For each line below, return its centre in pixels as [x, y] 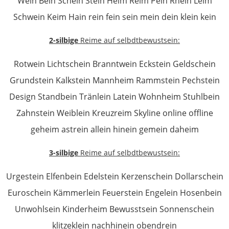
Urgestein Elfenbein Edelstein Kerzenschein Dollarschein [114, 176]
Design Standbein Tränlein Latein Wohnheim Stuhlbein [114, 97]
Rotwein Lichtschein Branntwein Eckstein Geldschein [114, 64]
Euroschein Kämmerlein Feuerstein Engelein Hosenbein [114, 193]
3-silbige [64, 153]
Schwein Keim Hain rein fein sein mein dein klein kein [114, 17]
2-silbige [64, 40]
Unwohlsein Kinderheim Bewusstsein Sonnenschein [114, 209]
